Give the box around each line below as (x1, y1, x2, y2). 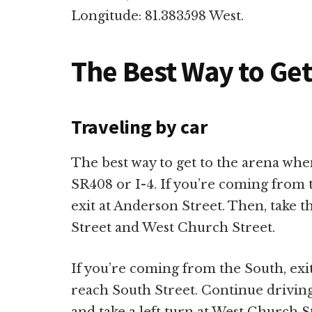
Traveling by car (71, 114, 208, 139)
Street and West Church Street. (71, 219, 275, 235)
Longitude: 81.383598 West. (71, 8, 244, 24)
